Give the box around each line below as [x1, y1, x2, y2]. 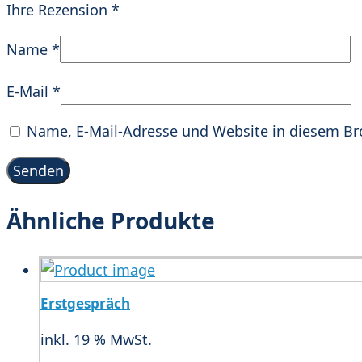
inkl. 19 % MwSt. [40, 329, 152, 349]
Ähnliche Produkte [6, 204, 215, 236]
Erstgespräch [40, 293, 130, 313]
